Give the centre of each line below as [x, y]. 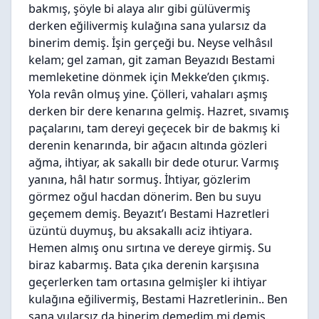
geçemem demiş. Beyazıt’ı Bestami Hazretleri [149, 214]
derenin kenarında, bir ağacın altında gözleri [148, 145]
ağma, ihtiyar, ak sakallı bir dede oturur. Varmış [154, 162]
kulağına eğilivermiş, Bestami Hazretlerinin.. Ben [158, 299]
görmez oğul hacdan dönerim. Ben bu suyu [145, 197]
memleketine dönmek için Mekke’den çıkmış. [149, 77]
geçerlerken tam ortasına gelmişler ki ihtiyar [148, 282]
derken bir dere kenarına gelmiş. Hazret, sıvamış [159, 111]
